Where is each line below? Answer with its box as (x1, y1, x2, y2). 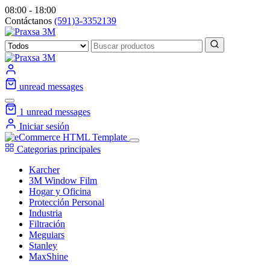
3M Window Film (29, 175, 97, 186)
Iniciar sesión (17, 121, 69, 131)
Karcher (29, 165, 60, 175)
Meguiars (29, 230, 64, 240)
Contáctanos (5, 16, 54, 26)
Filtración (29, 219, 65, 229)
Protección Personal (29, 197, 104, 207)
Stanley (29, 240, 57, 251)
